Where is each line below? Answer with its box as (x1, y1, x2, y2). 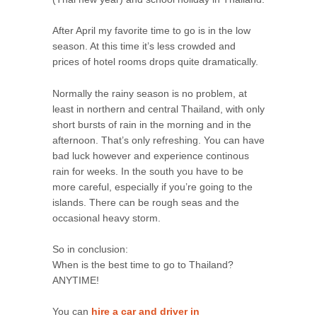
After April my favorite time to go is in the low (52, 25, 250, 37)
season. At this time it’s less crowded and (52, 40, 236, 52)
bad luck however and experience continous (52, 149, 249, 161)
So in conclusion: (52, 243, 128, 255)
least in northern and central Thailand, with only (52, 103, 265, 115)
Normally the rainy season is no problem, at (52, 87, 247, 99)
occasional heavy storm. (52, 212, 161, 224)
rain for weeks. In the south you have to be (52, 165, 243, 177)
